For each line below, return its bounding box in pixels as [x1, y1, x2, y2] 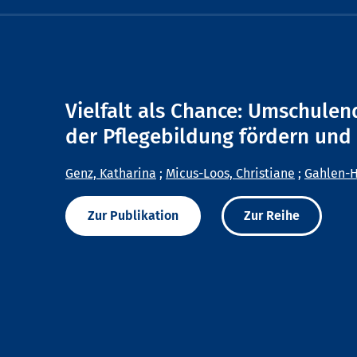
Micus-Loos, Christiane [166, 166, 295, 182]
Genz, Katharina [65, 166, 156, 182]
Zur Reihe [244, 208, 300, 224]
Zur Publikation [88, 208, 178, 224]
